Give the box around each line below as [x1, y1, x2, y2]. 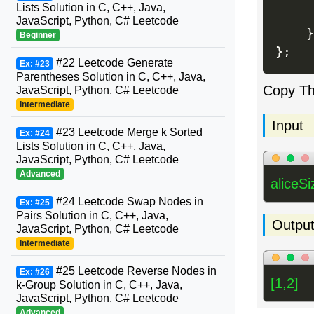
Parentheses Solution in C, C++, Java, [16, 71, 205, 83]
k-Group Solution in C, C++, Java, [16, 279, 182, 291]
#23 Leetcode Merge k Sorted [53, 126, 203, 138]
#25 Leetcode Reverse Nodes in [53, 265, 217, 277]
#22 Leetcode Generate [53, 57, 173, 69]
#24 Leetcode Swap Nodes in [53, 196, 203, 207]
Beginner [19, 30, 56, 40]
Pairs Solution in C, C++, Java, [16, 210, 168, 221]
